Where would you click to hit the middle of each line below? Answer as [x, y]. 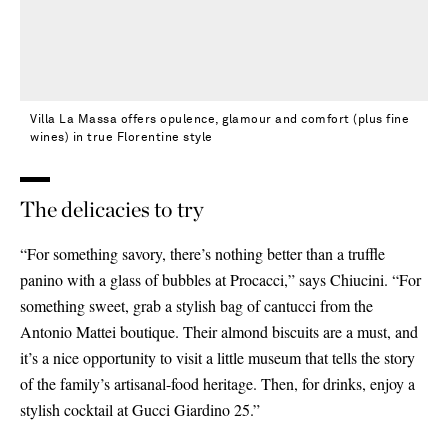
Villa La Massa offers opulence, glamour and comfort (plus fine [219, 119]
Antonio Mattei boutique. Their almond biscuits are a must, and [219, 331]
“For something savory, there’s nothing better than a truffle [202, 253]
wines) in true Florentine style [121, 137]
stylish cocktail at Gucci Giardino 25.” [140, 409]
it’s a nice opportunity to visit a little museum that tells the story [217, 357]
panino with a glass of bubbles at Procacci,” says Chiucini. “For [220, 279]
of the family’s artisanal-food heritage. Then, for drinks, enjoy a [217, 383]
